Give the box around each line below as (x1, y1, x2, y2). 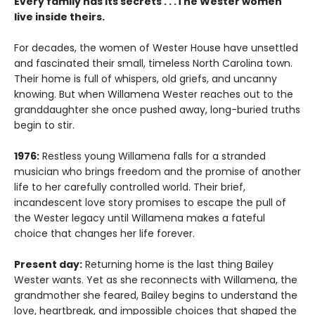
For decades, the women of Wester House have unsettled (14, 41, 298, 56)
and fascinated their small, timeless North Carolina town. (14, 56, 292, 71)
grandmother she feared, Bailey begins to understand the (14, 288, 297, 303)
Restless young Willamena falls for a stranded (39, 149, 266, 164)
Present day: (14, 257, 82, 272)
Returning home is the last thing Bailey (82, 257, 274, 272)
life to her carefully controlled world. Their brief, (14, 180, 245, 195)
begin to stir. (14, 118, 75, 133)
